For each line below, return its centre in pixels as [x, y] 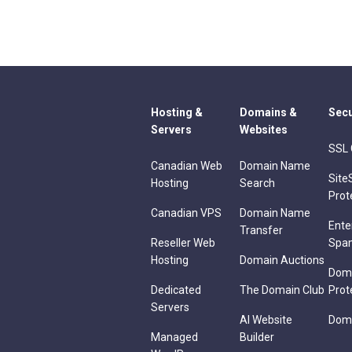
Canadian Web [187, 166]
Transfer [261, 231]
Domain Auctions [282, 260]
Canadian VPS [186, 213]
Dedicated [176, 290]
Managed [174, 337]
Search [257, 183]
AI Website [266, 320]
